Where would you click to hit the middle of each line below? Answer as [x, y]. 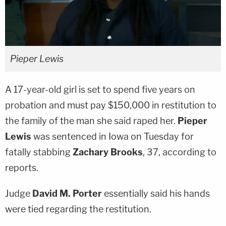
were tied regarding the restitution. [78, 209]
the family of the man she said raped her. [91, 121]
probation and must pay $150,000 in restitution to [111, 105]
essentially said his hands [157, 193]
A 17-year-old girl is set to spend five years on [100, 89]
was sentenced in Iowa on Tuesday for [112, 136]
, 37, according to [180, 152]
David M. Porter [68, 193]
